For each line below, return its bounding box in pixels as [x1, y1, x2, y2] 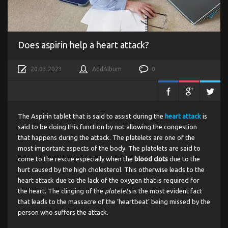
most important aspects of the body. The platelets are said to [18, 144, 201, 152]
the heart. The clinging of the [18, 187, 105, 194]
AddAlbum [92, 65, 122, 72]
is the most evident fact [131, 187, 202, 194]
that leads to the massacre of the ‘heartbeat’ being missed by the [18, 197, 210, 205]
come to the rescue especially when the [18, 155, 134, 162]
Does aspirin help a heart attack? [18, 39, 149, 50]
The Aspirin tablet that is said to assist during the [18, 112, 165, 120]
